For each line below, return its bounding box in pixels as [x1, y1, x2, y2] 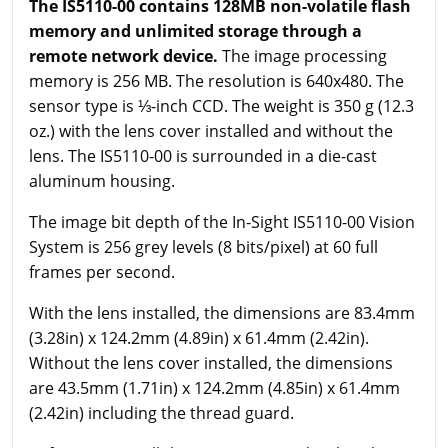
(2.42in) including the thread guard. [29, 401, 294, 424]
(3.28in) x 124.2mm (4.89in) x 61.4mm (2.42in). [29, 326, 369, 349]
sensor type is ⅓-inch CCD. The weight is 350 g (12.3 [29, 94, 414, 117]
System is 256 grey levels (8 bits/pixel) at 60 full [29, 235, 378, 258]
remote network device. [29, 44, 218, 67]
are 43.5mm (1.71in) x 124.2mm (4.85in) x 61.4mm [29, 376, 400, 399]
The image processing [218, 44, 387, 67]
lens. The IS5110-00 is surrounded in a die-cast [29, 144, 377, 167]
